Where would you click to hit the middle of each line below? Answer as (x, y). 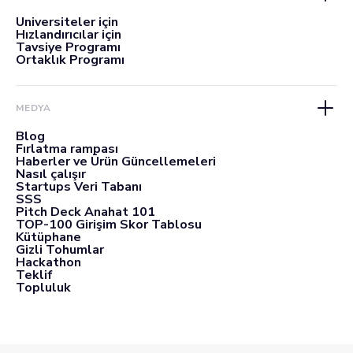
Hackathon (48, 262)
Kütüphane (48, 237)
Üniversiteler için (67, 22)
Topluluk (43, 287)
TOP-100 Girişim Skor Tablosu (109, 224)
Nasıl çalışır (51, 174)
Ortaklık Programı (70, 59)
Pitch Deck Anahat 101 (85, 212)
